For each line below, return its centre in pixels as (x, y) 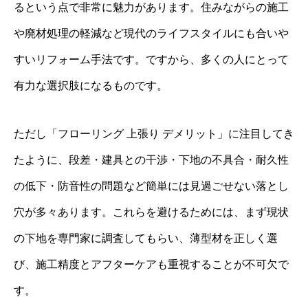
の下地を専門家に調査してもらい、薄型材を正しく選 (146, 239)
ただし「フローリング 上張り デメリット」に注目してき (154, 134)
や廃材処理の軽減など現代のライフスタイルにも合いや (151, 34)
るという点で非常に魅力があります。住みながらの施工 (151, 8)
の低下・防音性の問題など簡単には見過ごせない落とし (151, 186)
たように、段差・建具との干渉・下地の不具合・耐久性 (151, 160)
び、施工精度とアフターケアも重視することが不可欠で (151, 265)
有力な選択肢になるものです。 (91, 86)
